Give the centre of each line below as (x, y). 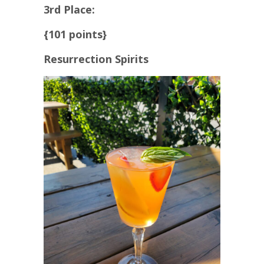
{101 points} (75, 34)
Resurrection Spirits (96, 59)
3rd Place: (69, 10)
